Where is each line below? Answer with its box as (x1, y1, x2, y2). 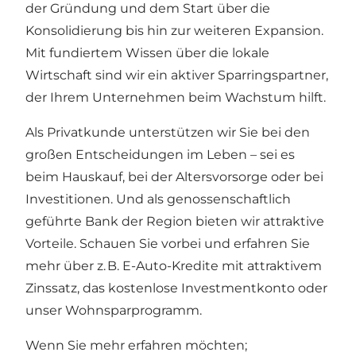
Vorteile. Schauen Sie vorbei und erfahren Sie (25, 235, 310, 251)
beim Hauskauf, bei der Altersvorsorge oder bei (25, 168, 323, 184)
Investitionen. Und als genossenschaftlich (25, 191, 291, 207)
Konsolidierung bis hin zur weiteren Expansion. (25, 22, 323, 38)
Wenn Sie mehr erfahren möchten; (25, 337, 247, 353)
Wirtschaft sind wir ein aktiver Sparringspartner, (25, 67, 328, 83)
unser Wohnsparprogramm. (25, 302, 202, 318)
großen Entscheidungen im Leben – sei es (25, 146, 295, 162)
